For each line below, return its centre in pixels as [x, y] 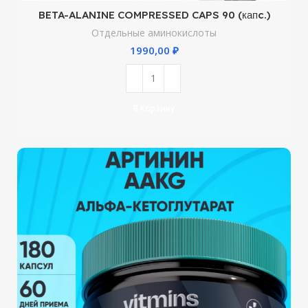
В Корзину [154, 109]
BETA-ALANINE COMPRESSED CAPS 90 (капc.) [154, 14]
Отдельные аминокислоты [154, 32]
